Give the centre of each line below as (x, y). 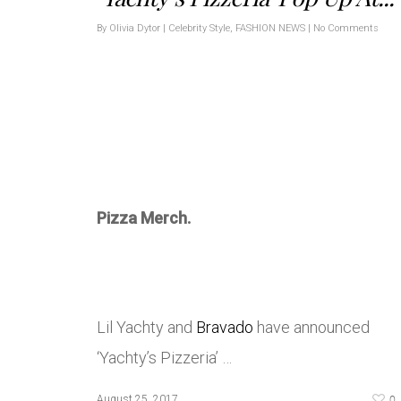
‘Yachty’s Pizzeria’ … (164, 357)
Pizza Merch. (144, 218)
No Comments (346, 28)
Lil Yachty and (146, 327)
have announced (311, 327)
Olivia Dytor (135, 28)
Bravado (225, 327)
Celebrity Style (199, 28)
